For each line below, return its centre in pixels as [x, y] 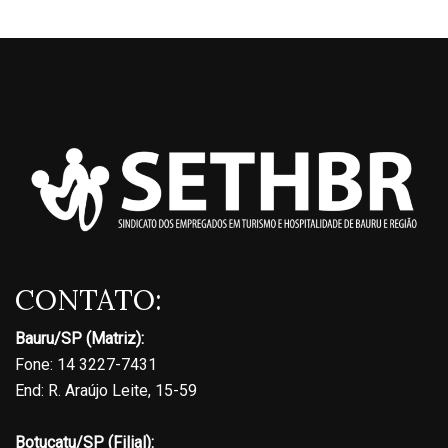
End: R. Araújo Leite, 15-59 [106, 391]
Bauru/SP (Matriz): [79, 339]
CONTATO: [88, 300]
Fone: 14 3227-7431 [86, 365]
